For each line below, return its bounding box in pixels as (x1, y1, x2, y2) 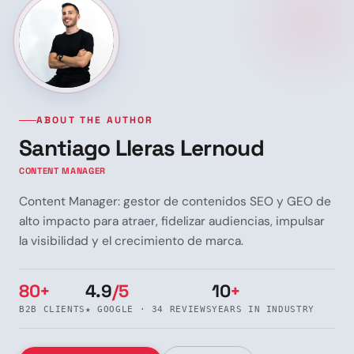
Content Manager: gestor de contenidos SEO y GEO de (19, 193, 331, 209)
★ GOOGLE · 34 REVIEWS (85, 303, 213, 314)
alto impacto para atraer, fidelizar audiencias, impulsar (19, 213, 325, 229)
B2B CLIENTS (19, 303, 85, 314)
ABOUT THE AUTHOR (36, 113, 154, 126)
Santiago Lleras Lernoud (19, 133, 264, 162)
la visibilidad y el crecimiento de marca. (19, 232, 243, 249)
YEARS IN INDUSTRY (212, 303, 314, 314)
